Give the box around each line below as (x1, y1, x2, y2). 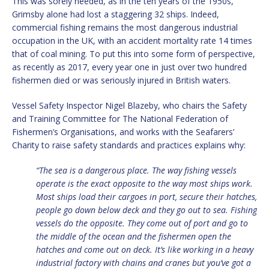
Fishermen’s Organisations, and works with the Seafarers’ (12, 126, 234, 138)
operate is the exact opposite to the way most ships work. (36, 178, 253, 190)
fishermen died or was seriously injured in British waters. (12, 74, 231, 86)
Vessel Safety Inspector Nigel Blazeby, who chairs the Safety (12, 100, 247, 112)
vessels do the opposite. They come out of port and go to (36, 217, 248, 229)
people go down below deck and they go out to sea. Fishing (36, 204, 257, 216)
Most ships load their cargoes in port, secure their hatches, (36, 191, 257, 203)
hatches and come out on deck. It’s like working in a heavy (36, 244, 253, 256)
